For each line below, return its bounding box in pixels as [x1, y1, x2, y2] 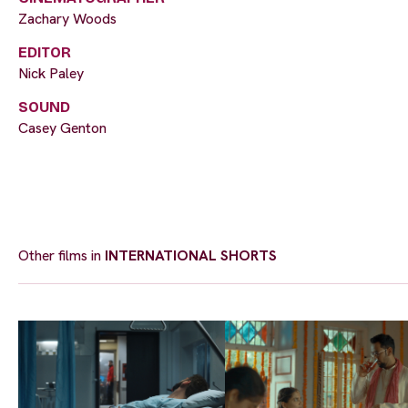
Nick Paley [18, 64, 84, 84]
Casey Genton [18, 118, 107, 138]
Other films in [18, 246, 105, 266]
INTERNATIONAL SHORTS [105, 246, 277, 266]
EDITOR [18, 44, 71, 62]
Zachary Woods [18, 9, 117, 29]
